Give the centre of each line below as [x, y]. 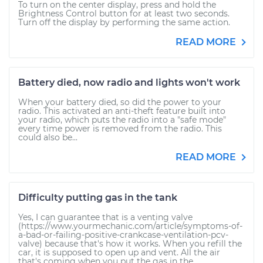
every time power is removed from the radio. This [120, 129]
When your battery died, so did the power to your [120, 102]
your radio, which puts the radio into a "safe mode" [122, 120]
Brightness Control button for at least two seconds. [124, 14]
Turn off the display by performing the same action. [124, 22]
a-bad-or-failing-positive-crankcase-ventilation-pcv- [123, 235]
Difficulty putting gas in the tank [98, 198]
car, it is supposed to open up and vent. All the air [119, 252]
